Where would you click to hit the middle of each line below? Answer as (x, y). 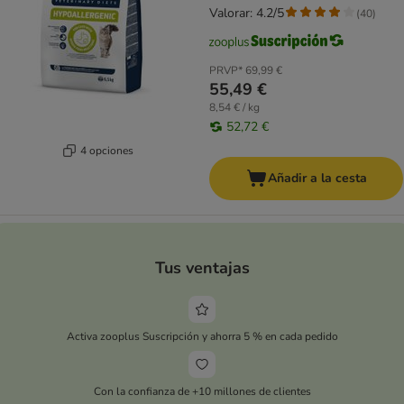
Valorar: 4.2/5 (247, 14)
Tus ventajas (202, 267)
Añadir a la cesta (317, 179)
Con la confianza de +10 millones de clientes (202, 391)
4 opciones (107, 150)
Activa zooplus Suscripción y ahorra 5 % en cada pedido (202, 336)
